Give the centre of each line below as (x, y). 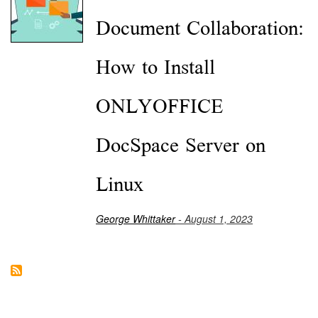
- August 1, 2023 (214, 218)
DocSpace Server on (181, 146)
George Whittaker (136, 218)
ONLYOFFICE (159, 106)
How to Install (155, 67)
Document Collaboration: (200, 28)
